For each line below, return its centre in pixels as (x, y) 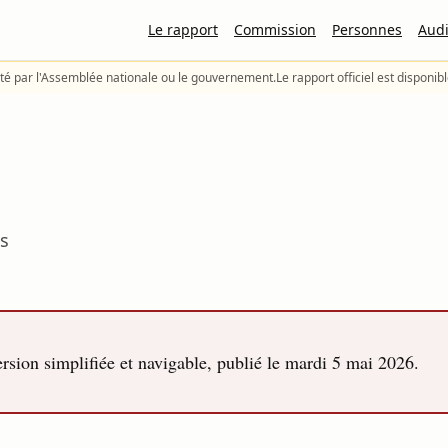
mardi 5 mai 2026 (349, 362)
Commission (275, 29)
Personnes (367, 29)
